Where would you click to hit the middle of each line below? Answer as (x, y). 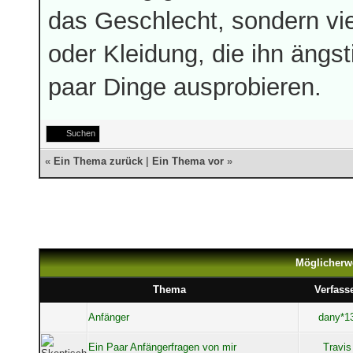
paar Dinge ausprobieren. (185, 87)
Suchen (81, 133)
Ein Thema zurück (98, 161)
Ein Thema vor (188, 161)
